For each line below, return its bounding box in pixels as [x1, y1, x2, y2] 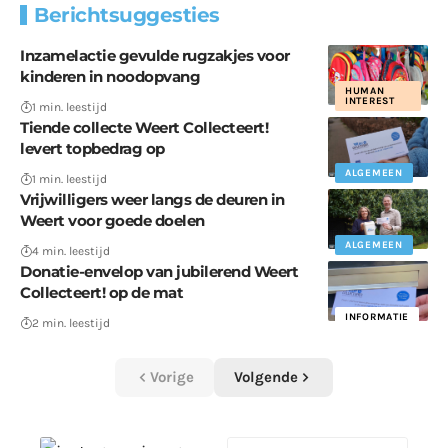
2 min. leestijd [32, 315, 110, 330]
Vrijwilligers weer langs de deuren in [20, 189, 285, 209]
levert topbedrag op [20, 138, 165, 158]
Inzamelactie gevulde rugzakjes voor [20, 45, 290, 65]
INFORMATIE [345, 310, 409, 323]
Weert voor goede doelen [20, 210, 205, 230]
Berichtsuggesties [34, 2, 220, 27]
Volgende [234, 367, 298, 386]
